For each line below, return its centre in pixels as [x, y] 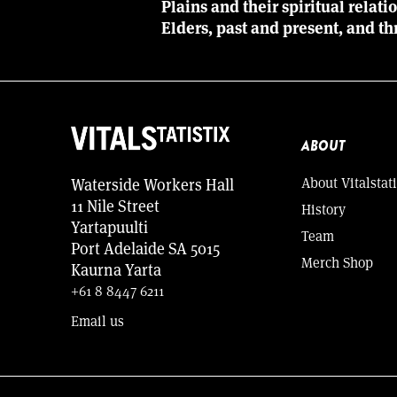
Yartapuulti [109, 226]
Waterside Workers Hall [152, 184]
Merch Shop [338, 261]
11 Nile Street [115, 205]
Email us [97, 320]
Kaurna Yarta [116, 269]
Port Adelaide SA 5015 [145, 248]
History [324, 208]
